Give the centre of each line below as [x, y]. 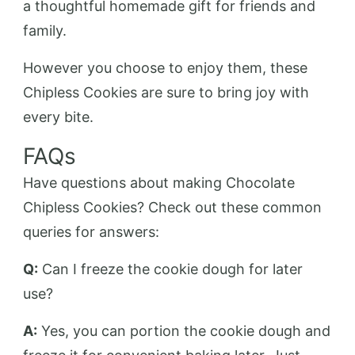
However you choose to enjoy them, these [165, 67]
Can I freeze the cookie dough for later [170, 269]
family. [45, 30]
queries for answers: [91, 231]
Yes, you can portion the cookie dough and [184, 330]
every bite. [58, 116]
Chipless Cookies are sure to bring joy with [166, 92]
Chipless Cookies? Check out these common [172, 207]
